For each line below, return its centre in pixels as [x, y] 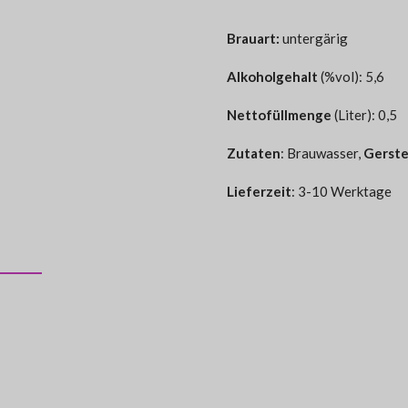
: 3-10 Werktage [342, 191]
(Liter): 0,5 [364, 115]
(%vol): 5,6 [351, 76]
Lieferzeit [259, 191]
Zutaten [254, 153]
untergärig [314, 38]
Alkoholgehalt [272, 76]
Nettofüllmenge [279, 115]
